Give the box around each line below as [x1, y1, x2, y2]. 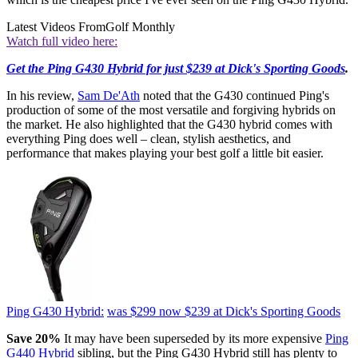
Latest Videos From [6, 20, 105, 34]
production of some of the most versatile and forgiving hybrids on [6, 103, 336, 117]
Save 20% [6, 332, 64, 346]
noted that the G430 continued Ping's [140, 89, 329, 103]
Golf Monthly [105, 20, 175, 34]
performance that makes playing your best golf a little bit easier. [6, 146, 324, 161]
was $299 [107, 304, 156, 319]
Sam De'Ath [78, 89, 140, 103]
